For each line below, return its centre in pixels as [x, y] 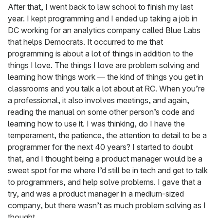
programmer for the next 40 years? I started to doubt [100, 147]
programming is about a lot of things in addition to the [100, 54]
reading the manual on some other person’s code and [101, 112]
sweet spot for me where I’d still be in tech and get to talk [108, 171]
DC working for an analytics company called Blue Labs [104, 30]
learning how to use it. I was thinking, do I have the [96, 124]
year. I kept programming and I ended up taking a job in [103, 19]
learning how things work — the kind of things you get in [106, 77]
